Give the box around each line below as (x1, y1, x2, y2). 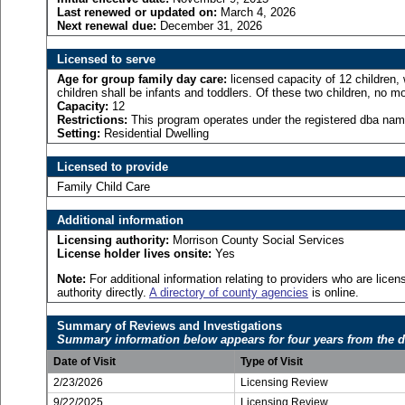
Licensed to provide (57, 160, 168, 174)
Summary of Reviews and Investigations (57, 319, 282, 333)
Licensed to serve (57, 52, 155, 66)
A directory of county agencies (149, 286, 308, 300)
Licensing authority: (57, 233, 169, 247)
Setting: (57, 127, 100, 140)
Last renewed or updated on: (57, 5, 217, 20)
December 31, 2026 (156, 19, 262, 33)
